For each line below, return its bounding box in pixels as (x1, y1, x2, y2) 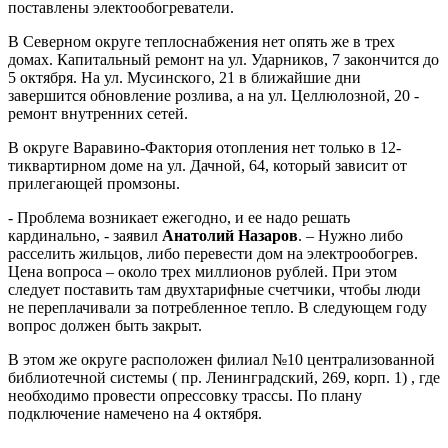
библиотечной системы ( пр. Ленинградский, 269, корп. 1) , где (8, 369, 440, 386)
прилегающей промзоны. (8, 175, 180, 192)
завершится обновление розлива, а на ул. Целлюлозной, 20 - (8, 87, 419, 104)
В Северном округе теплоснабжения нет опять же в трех (8, 33, 395, 50)
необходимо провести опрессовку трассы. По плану (8, 387, 362, 404)
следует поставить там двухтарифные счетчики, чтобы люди (8, 281, 421, 298)
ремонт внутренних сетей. (8, 105, 188, 122)
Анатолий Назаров (162, 227, 298, 244)
